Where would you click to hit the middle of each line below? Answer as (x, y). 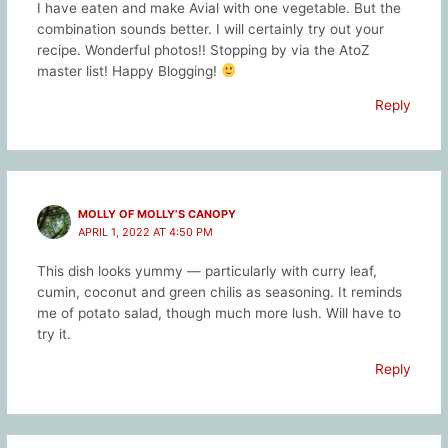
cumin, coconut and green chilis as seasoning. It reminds (219, 292)
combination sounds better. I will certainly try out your (210, 28)
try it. (53, 334)
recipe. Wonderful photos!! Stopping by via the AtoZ (203, 49)
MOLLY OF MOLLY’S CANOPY (157, 214)
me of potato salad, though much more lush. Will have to (218, 313)
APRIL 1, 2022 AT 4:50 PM (146, 232)
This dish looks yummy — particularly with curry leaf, (206, 271)
